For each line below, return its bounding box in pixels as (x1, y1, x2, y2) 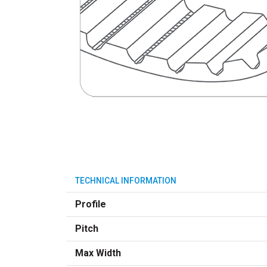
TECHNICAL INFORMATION (75, 176, 176, 185)
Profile (75, 198, 106, 210)
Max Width (75, 247, 121, 259)
